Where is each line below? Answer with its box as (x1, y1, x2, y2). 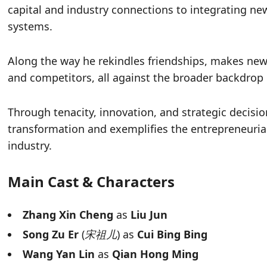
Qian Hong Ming (112, 247, 199, 262)
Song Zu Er (23, 227, 79, 242)
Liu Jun (131, 207, 168, 222)
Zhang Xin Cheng (23, 207, 114, 222)
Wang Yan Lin (23, 247, 95, 262)
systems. (8, 19, 53, 34)
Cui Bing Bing (137, 227, 208, 242)
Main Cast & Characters (8, 172, 175, 192)
